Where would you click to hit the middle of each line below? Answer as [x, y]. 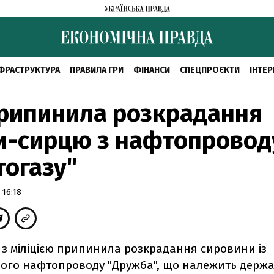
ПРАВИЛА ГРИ [96, 70]
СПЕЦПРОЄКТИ [209, 70]
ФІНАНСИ [151, 70]
